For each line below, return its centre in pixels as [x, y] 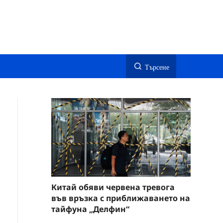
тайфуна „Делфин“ [90, 209]
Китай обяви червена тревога [113, 187]
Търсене [157, 67]
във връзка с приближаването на [121, 198]
